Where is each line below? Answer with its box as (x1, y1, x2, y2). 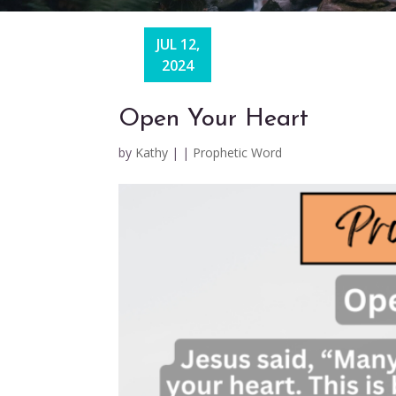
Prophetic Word (193, 143, 283, 161)
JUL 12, (156, 34, 200, 54)
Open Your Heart (118, 106, 309, 132)
